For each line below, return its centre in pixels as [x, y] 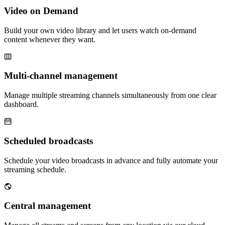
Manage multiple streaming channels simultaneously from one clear [110, 95]
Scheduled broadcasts [48, 141]
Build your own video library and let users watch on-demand [100, 30]
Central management [47, 206]
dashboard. [21, 104]
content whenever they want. [50, 39]
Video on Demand [41, 11]
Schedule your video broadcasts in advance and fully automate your [111, 160]
